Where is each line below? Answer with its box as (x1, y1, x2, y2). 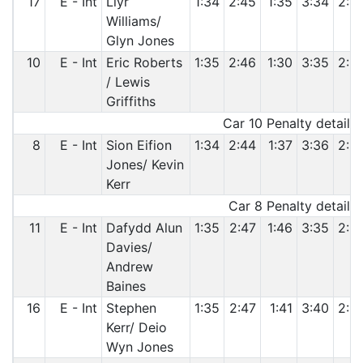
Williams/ (105, 13, 161, 29)
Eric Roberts (105, 54, 182, 70)
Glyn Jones (105, 32, 174, 49)
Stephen (105, 300, 156, 316)
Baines (105, 278, 146, 294)
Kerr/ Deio (105, 319, 167, 335)
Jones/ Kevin (105, 156, 184, 173)
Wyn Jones (105, 339, 173, 355)
